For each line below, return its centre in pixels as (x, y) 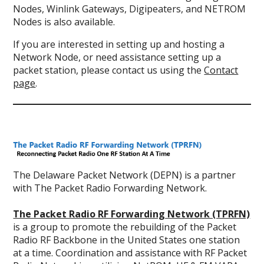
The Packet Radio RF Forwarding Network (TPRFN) (132, 214)
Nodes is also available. (64, 22)
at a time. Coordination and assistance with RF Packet (130, 253)
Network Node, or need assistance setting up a (117, 57)
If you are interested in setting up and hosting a (119, 44)
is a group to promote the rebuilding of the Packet (125, 227)
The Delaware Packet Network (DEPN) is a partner (125, 175)
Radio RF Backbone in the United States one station (127, 240)
